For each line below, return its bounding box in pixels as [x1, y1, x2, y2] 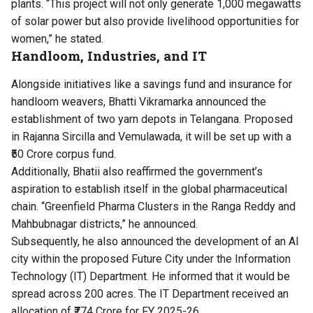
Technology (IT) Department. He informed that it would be [11, 270, 290, 284]
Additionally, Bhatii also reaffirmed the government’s [11, 165, 263, 179]
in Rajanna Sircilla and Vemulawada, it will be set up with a [11, 130, 291, 144]
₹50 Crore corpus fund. [11, 147, 119, 161]
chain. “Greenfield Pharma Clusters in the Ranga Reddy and [11, 200, 296, 214]
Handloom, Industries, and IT [11, 47, 207, 65]
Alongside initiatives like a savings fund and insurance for [11, 78, 292, 92]
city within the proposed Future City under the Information [11, 252, 291, 266]
